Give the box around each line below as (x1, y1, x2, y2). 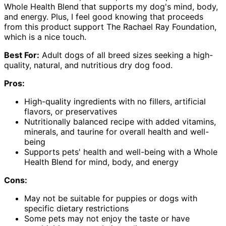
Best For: (4, 49, 39, 60)
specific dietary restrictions (24, 203, 129, 213)
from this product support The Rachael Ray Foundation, (4, 21, 216, 32)
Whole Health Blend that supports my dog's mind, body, (4, 1, 218, 12)
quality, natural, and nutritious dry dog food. (4, 60, 173, 70)
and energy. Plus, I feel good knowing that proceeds (4, 11, 203, 22)
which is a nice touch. (4, 31, 86, 42)
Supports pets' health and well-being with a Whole (24, 146, 217, 157)
